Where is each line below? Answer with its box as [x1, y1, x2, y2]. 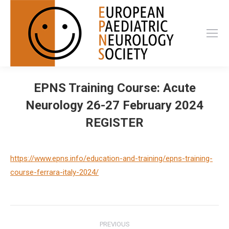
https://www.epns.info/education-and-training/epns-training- [10, 154, 213, 163]
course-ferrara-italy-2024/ [10, 168, 99, 177]
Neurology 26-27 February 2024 [26, 98, 203, 112]
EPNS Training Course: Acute [33, 81, 196, 95]
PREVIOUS [99, 220, 130, 228]
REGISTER [85, 116, 144, 130]
